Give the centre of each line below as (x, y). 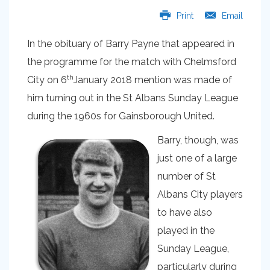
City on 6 (47, 80)
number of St (187, 176)
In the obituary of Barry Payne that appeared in (131, 44)
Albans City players (200, 194)
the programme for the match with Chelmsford (132, 62)
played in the (186, 231)
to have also (185, 212)
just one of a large (197, 158)
